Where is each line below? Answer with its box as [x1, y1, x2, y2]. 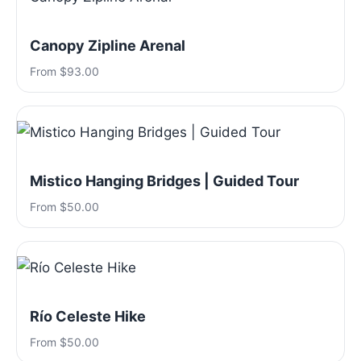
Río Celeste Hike [30, 308, 146, 325]
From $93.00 [30, 64, 99, 78]
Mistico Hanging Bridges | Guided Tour [30, 172, 299, 189]
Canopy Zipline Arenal [30, 37, 185, 54]
